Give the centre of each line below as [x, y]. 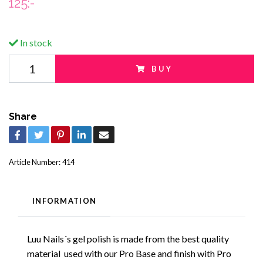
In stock [35, 43]
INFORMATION [65, 201]
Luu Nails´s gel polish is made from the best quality [128, 239]
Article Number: [35, 162]
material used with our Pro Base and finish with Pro [129, 254]
